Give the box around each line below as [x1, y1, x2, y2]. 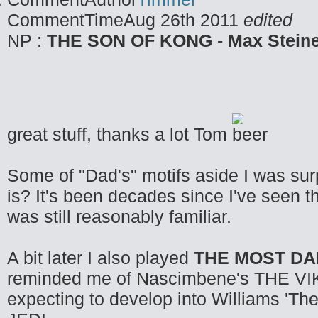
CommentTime [7, 10, 124, 30]
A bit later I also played [7, 248, 194, 268]
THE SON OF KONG [47, 31, 212, 50]
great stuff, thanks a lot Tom [7, 124, 232, 144]
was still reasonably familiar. [7, 207, 231, 226]
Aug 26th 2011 [124, 10, 243, 30]
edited [243, 10, 292, 30]
